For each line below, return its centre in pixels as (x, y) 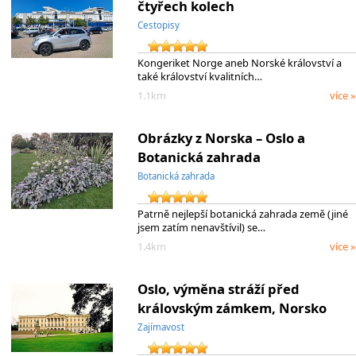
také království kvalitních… (199, 76)
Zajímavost (161, 327)
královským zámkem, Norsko (232, 308)
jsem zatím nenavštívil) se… (201, 227)
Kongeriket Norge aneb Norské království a (239, 62)
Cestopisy (158, 25)
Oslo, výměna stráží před (218, 289)
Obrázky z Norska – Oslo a (221, 138)
